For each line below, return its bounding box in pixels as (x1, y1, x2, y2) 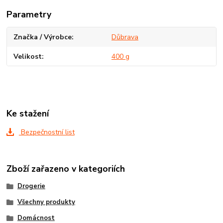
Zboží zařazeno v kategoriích (6, 163, 125, 175)
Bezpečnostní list (18, 127, 75, 137)
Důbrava (111, 32, 138, 42)
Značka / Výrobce (13, 32, 72, 42)
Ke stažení (6, 107, 49, 119)
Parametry (6, 8, 52, 21)
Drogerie (17, 182, 45, 191)
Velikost (13, 51, 42, 61)
